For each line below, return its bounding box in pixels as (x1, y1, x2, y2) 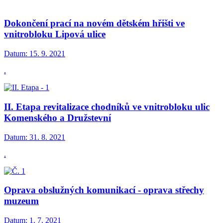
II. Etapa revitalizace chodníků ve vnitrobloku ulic (4, 101, 210, 112)
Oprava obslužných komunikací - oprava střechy (4, 185, 204, 196)
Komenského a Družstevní (4, 112, 111, 123)
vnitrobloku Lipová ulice (4, 29, 106, 40)
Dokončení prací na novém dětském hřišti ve (4, 18, 185, 29)
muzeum (4, 196, 39, 207)
